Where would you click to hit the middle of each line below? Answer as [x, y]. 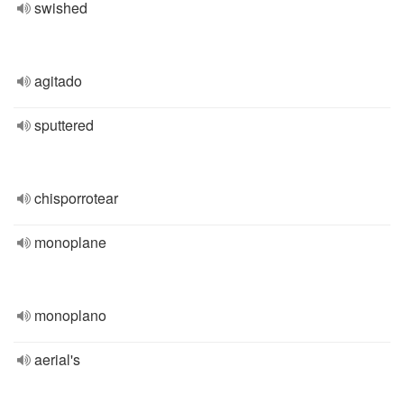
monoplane [70, 242]
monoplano [70, 315]
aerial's [57, 359]
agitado [58, 81]
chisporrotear [76, 198]
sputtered [64, 125]
